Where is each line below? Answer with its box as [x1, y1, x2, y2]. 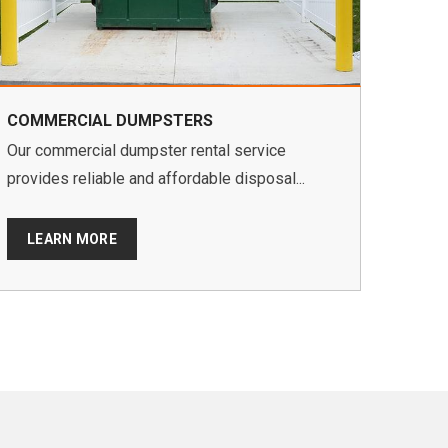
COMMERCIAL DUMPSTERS [7, 111, 213, 131]
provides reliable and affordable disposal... [7, 169, 305, 189]
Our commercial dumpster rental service [7, 141, 286, 161]
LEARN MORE [27, 231, 117, 248]
